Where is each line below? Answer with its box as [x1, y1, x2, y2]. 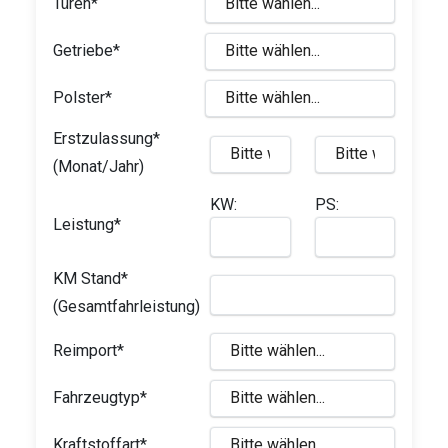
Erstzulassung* [53, 128, 160, 148]
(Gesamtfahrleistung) [53, 296, 200, 316]
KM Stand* [53, 268, 128, 288]
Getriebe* [53, 40, 120, 60]
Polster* [53, 87, 112, 107]
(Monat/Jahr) [53, 156, 144, 176]
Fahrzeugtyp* [53, 387, 147, 407]
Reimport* [53, 340, 124, 360]
